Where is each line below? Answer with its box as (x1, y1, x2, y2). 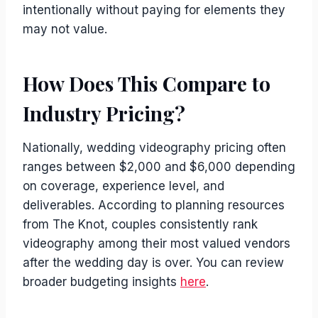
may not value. (23, 22, 107, 36)
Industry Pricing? (23, 100, 185, 126)
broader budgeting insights (23, 275, 180, 289)
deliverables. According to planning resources (23, 198, 285, 212)
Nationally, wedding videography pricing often (23, 141, 286, 155)
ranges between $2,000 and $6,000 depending (23, 160, 295, 174)
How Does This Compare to (23, 70, 270, 97)
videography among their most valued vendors (23, 236, 290, 251)
